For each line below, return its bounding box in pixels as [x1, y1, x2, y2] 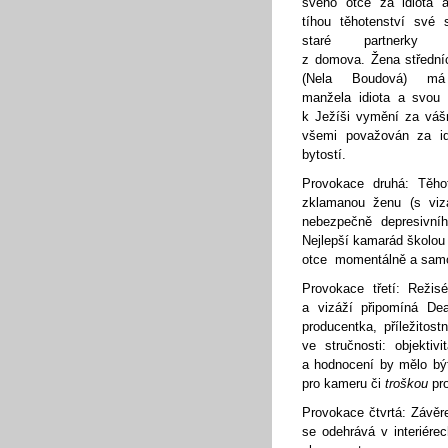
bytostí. [302, 147, 346, 162]
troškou [385, 376, 428, 391]
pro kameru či [302, 376, 385, 391]
